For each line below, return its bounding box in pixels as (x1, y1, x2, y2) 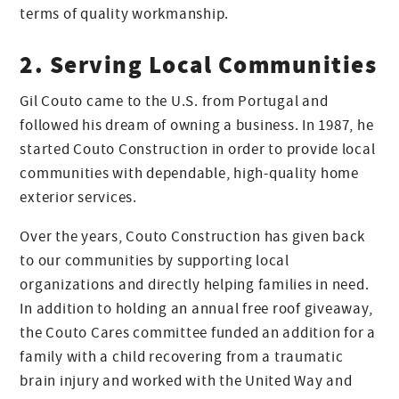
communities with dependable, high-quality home (20, 164, 359, 183)
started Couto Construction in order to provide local (20, 140, 376, 159)
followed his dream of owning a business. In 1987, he (20, 116, 374, 135)
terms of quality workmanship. (20, 4, 230, 24)
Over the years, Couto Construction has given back (20, 227, 366, 247)
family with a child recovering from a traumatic (20, 347, 344, 367)
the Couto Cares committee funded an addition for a (20, 323, 376, 343)
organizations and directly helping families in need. (20, 275, 370, 295)
